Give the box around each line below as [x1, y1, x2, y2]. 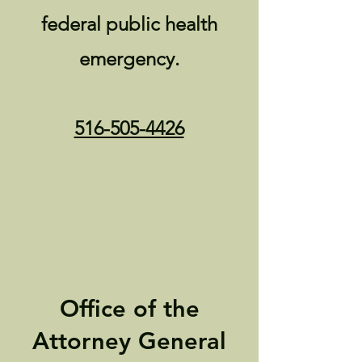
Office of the [59, 294, 200, 322]
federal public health [40, 12, 217, 36]
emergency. [78, 47, 179, 70]
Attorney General [32, 326, 226, 355]
